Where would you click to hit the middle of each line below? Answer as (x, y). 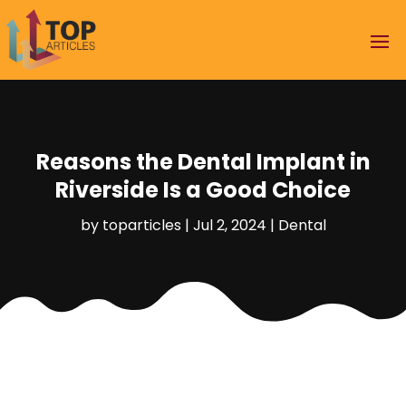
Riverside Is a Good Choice (203, 189)
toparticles (141, 225)
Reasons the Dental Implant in (203, 161)
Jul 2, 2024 (229, 225)
